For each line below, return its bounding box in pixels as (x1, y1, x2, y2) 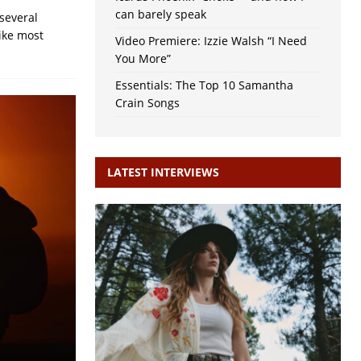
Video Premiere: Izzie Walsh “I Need (114, 33, 307, 49)
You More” (114, 51, 171, 67)
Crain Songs (114, 95, 180, 111)
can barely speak (114, 6, 206, 23)
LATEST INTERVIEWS (106, 164, 219, 180)
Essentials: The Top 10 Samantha (114, 77, 293, 93)
